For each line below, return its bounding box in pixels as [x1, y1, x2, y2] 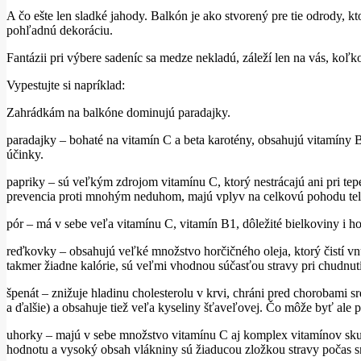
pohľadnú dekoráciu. [6, 23, 113, 37]
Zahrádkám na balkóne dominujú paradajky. [6, 105, 230, 119]
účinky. [6, 147, 44, 161]
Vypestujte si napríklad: [6, 77, 125, 92]
